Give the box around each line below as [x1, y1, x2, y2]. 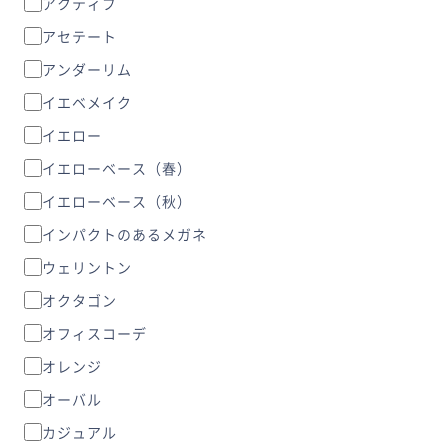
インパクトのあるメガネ [42, 223, 207, 244]
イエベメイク [42, 91, 132, 112]
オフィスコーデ [42, 322, 147, 343]
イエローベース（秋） [42, 190, 192, 211]
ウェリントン [42, 256, 132, 277]
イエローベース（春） [42, 157, 192, 178]
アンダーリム [42, 58, 132, 79]
